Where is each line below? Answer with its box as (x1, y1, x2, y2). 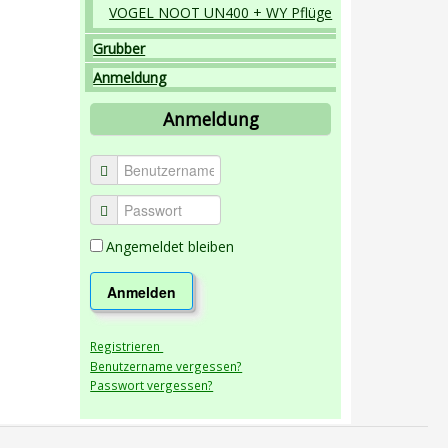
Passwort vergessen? (90, 376, 214, 393)
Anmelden (107, 281, 177, 302)
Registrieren (90, 337, 164, 354)
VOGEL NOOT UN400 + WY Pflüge (109, 3, 333, 23)
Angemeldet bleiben (106, 236, 235, 256)
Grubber (93, 38, 146, 58)
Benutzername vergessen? (90, 357, 243, 374)
